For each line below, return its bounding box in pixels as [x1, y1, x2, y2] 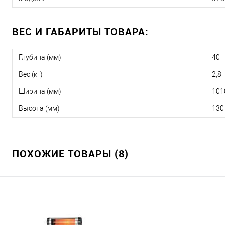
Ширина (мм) [19, 87, 61, 96]
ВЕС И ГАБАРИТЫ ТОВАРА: [12, 25, 149, 39]
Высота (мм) [19, 104, 60, 113]
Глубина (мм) [19, 53, 61, 62]
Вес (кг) [19, 70, 43, 79]
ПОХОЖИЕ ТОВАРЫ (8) [12, 147, 129, 161]
